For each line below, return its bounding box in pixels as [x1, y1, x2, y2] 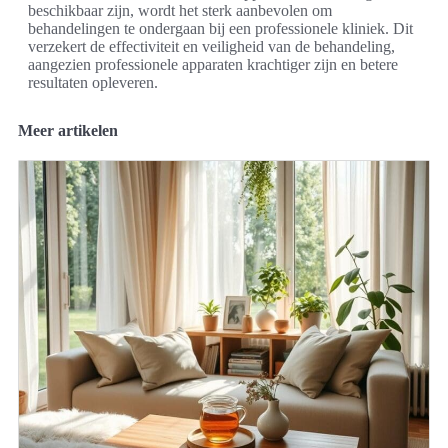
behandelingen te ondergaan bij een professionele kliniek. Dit [28, 19, 413, 37]
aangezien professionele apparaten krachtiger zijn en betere [28, 55, 398, 73]
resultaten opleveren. [28, 73, 158, 91]
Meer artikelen [18, 121, 118, 139]
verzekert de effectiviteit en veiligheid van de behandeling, [28, 37, 395, 55]
